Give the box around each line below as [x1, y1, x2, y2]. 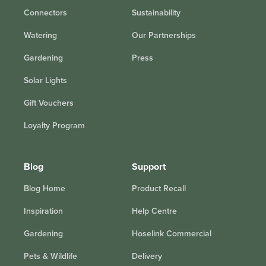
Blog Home [24, 182, 65, 195]
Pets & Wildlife [24, 249, 77, 262]
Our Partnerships [132, 28, 196, 42]
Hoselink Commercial [132, 227, 211, 240]
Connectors [24, 6, 67, 19]
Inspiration [24, 204, 63, 217]
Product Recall [132, 182, 186, 195]
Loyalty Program [24, 119, 85, 132]
